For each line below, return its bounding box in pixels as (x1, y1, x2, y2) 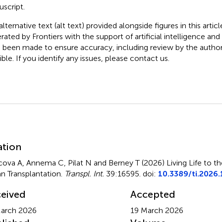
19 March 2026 (130, 205, 183, 215)
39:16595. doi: (104, 168, 158, 178)
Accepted (130, 188, 175, 200)
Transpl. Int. (64, 168, 104, 178)
